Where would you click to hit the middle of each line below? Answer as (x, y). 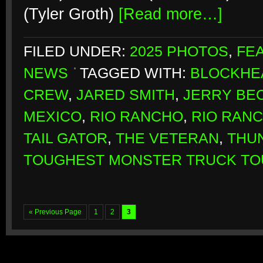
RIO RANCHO (136, 117)
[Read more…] (171, 14)
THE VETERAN (167, 138)
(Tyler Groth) (71, 14)
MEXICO (53, 117)
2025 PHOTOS (179, 51)
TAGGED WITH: (135, 73)
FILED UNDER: (77, 51)
